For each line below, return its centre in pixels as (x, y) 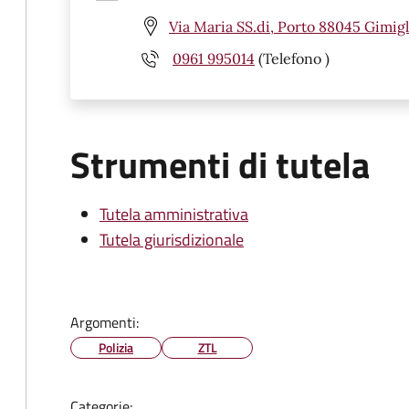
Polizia (116, 347)
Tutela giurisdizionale (172, 240)
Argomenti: (105, 322)
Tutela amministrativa (174, 214)
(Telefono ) (292, 58)
